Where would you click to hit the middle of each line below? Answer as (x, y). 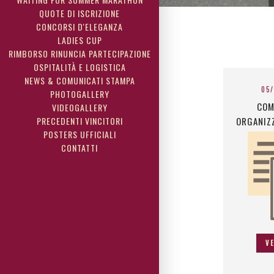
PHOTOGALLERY (80, 94)
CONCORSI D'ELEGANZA (80, 27)
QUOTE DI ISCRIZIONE (80, 13)
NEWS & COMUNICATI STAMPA (80, 80)
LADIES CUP (80, 40)
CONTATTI (80, 148)
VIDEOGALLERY (80, 107)
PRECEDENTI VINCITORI (80, 121)
